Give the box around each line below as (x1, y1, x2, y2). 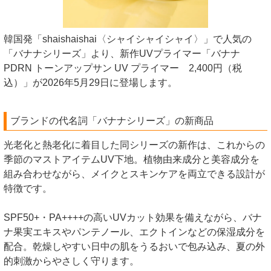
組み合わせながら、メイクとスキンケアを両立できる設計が (4, 169, 265, 180)
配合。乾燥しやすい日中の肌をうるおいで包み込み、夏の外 (4, 241, 265, 252)
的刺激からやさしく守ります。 (4, 256, 139, 267)
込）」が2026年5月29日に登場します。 (4, 77, 177, 88)
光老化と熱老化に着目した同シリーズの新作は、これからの (4, 140, 265, 151)
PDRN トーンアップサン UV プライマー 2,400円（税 (4, 63, 242, 74)
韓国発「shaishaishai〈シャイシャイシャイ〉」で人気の (4, 34, 252, 45)
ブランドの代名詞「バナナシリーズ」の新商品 (10, 116, 214, 126)
